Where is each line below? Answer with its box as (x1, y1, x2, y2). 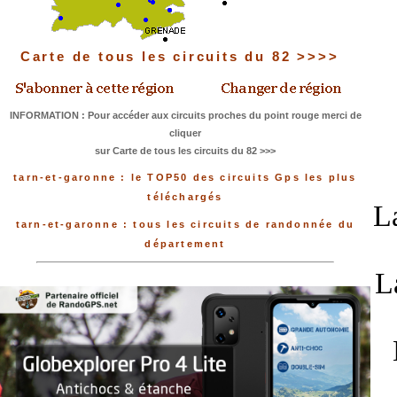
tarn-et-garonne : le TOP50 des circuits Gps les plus (13, 172, 357, 183)
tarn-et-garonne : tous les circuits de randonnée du (15, 219, 355, 230)
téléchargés (147, 191, 223, 203)
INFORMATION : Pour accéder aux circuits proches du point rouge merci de (9, 110, 362, 121)
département (144, 238, 226, 250)
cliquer (169, 128, 201, 138)
